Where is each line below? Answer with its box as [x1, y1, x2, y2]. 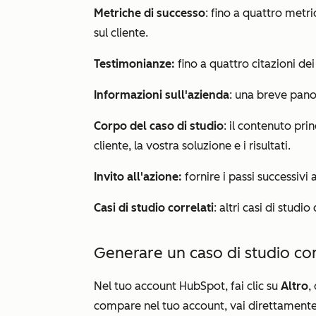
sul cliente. [94, 26, 148, 39]
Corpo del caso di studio [94, 119, 224, 133]
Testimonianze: [94, 57, 178, 71]
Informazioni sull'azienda [94, 88, 229, 102]
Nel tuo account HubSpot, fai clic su [94, 279, 281, 293]
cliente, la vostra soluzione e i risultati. [94, 139, 291, 152]
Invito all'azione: [94, 170, 185, 183]
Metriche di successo [94, 6, 205, 20]
